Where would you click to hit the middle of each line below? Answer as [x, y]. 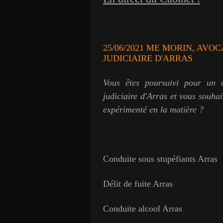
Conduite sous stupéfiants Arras [160, 159]
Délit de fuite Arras [138, 183]
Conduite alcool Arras [143, 208]
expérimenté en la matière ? [153, 109]
